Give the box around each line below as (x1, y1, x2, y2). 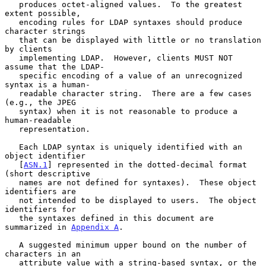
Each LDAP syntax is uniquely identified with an (5, 142, 19, 151)
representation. (5, 124, 19, 134)
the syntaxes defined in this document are (5, 213, 19, 223)
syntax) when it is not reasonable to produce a (5, 106, 19, 116)
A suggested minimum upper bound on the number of (5, 240, 19, 249)
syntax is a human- (5, 80, 90, 89)
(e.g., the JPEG (5, 97, 76, 107)
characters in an (5, 249, 81, 258)
